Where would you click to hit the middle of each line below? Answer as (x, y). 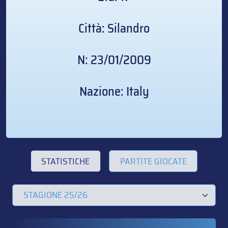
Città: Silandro (114, 28)
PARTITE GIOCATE (153, 161)
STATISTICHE (66, 161)
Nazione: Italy (114, 92)
